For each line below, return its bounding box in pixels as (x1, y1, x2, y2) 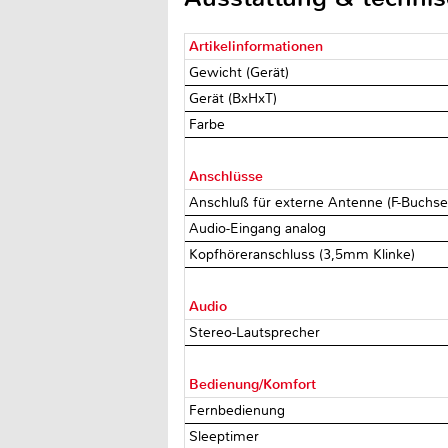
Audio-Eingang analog (189, 219, 331, 237)
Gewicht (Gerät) (189, 63, 294, 81)
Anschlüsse (189, 167, 264, 185)
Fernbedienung (189, 401, 290, 419)
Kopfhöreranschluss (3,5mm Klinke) (189, 245, 420, 263)
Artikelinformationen (189, 37, 324, 55)
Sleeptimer (189, 427, 264, 445)
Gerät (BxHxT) (189, 89, 282, 107)
